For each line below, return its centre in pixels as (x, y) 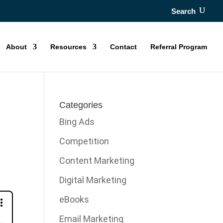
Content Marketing (97, 160)
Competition (84, 141)
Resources (68, 47)
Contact (123, 47)
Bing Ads (77, 121)
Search (183, 11)
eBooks (74, 199)
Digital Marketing (93, 180)
